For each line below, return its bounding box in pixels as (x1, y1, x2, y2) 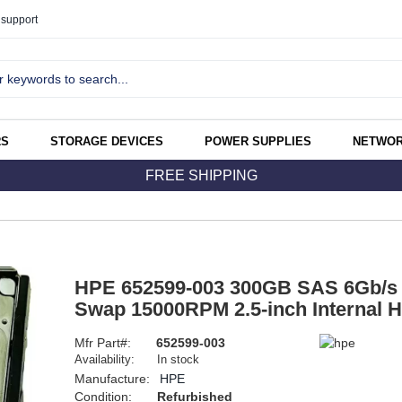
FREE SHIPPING (144, 168, 258, 184)
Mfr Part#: (74, 336, 135, 351)
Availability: (74, 353, 135, 367)
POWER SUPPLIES (205, 135, 311, 149)
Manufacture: (74, 371, 153, 387)
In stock (157, 353, 200, 367)
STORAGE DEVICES (50, 135, 163, 149)
